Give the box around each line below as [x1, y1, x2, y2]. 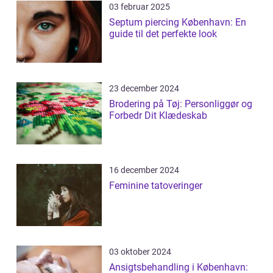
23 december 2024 [109, 83, 179, 94]
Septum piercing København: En [109, 16, 246, 29]
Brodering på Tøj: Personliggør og [109, 98, 252, 110]
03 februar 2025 [109, 2, 170, 12]
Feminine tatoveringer [109, 180, 202, 192]
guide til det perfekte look [109, 28, 217, 40]
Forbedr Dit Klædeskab [109, 110, 207, 122]
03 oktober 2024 [109, 247, 171, 257]
